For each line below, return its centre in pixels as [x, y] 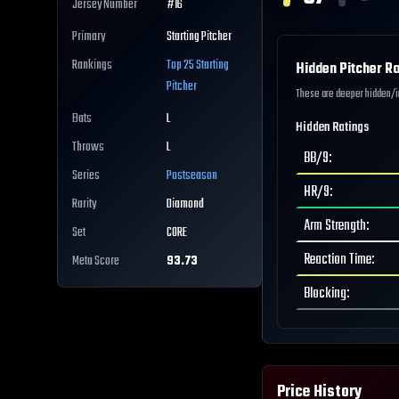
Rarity [84, 205]
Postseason [192, 176]
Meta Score [96, 262]
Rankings [92, 66]
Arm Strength [335, 226]
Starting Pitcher [199, 37]
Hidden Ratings [332, 128]
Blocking [325, 294]
